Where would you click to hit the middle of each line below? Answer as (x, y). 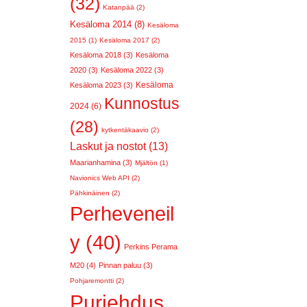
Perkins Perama (151, 247)
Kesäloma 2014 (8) (107, 24)
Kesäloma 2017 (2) (130, 40)
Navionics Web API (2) (105, 178)
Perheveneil (122, 214)
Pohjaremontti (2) (97, 281)
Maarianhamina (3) (101, 162)
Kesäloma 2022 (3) (132, 70)
